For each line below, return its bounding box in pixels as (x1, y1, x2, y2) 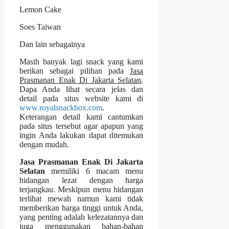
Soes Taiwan (19, 22, 61, 32)
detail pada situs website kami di (19, 94, 144, 103)
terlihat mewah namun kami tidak (19, 194, 144, 203)
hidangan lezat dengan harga (19, 176, 144, 185)
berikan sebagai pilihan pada (19, 66, 130, 76)
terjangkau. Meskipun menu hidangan (19, 185, 144, 194)
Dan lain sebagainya (19, 40, 85, 49)
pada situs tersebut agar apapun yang (19, 122, 144, 131)
